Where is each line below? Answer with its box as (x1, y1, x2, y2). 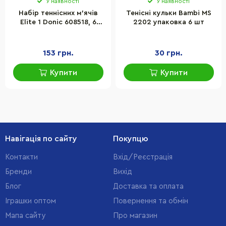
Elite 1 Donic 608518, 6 (20, 19, 96, 26)
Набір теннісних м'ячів (18, 10, 98, 17)
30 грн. (154, 49, 183, 57)
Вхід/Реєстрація (113, 153, 173, 161)
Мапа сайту (5, 212, 45, 219)
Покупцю (113, 135, 148, 143)
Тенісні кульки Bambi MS (126, 10, 211, 17)
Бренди (5, 168, 32, 176)
